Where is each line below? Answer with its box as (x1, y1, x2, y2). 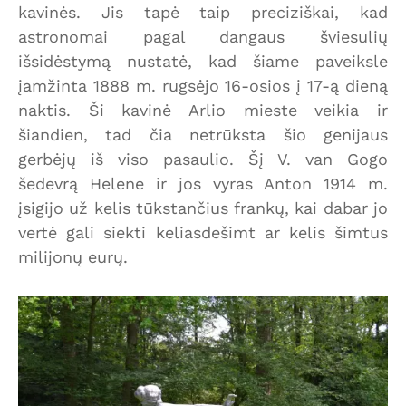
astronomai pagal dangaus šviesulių (18, 27, 388, 47)
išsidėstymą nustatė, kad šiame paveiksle (18, 52, 388, 72)
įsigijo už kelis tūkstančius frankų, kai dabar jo (18, 198, 388, 218)
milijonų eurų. (18, 247, 128, 267)
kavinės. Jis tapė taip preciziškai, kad (18, 3, 388, 23)
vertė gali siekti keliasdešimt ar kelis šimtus (18, 223, 388, 243)
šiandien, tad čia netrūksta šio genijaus (18, 125, 388, 145)
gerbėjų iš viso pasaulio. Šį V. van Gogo (18, 150, 388, 169)
